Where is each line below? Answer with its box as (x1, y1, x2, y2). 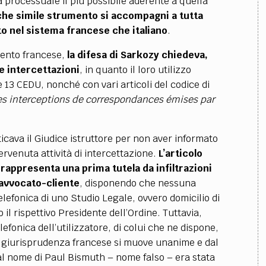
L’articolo (158, 147, 202, 160)
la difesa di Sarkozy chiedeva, (66, 49, 208, 61)
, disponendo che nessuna (79, 177, 196, 189)
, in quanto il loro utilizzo (79, 64, 191, 76)
